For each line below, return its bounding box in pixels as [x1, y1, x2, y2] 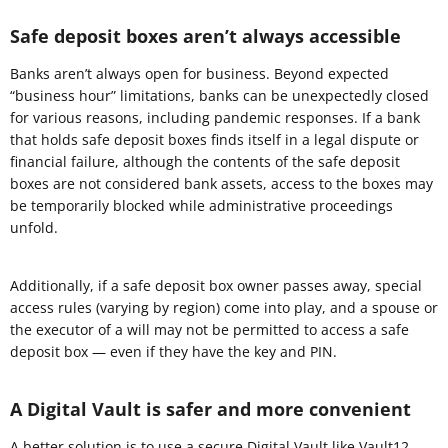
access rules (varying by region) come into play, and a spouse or [10, 297, 438, 317]
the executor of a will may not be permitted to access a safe [10, 319, 409, 339]
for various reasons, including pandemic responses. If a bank [10, 107, 420, 127]
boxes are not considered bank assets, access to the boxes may [10, 173, 433, 193]
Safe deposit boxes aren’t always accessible [10, 23, 401, 48]
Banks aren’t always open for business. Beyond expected [10, 63, 389, 83]
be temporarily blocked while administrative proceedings [10, 195, 393, 215]
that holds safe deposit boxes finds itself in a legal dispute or [10, 129, 419, 149]
